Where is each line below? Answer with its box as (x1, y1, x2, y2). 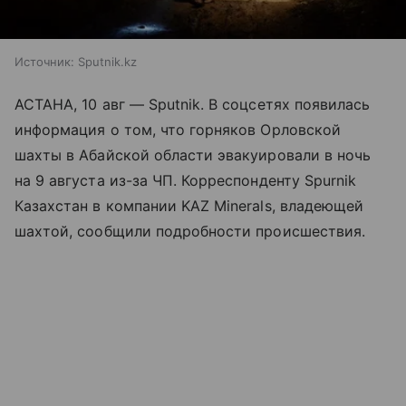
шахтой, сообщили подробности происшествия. (14, 222, 366, 241)
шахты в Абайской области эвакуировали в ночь (14, 146, 372, 165)
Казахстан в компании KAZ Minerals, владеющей (14, 197, 364, 216)
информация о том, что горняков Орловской (14, 121, 341, 140)
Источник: (14, 54, 74, 70)
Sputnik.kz (78, 54, 137, 70)
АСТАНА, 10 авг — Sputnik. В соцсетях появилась (14, 95, 371, 114)
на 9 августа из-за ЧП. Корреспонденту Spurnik (14, 171, 357, 190)
